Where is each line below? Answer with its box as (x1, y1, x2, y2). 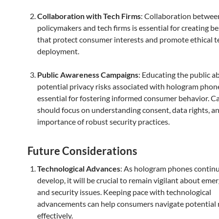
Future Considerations (27, 144, 137, 157)
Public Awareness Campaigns (37, 70, 138, 79)
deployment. (37, 46, 79, 56)
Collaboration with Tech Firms (37, 11, 141, 21)
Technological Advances (37, 164, 120, 173)
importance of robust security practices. (37, 117, 170, 126)
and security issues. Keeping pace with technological (37, 187, 211, 197)
